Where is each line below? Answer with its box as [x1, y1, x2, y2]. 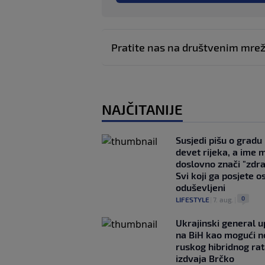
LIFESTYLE [176, 195, 209, 204]
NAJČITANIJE [102, 101, 183, 118]
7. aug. [213, 195, 234, 204]
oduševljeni [176, 182, 225, 193]
